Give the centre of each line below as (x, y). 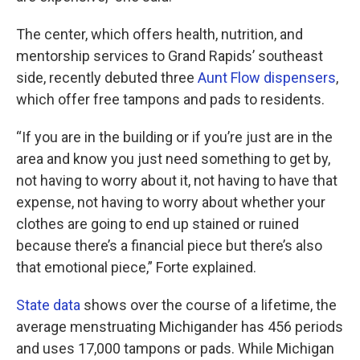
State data (48, 305)
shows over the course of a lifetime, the (209, 305)
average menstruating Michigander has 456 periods (180, 327)
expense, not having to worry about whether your (171, 202)
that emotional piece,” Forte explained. (136, 268)
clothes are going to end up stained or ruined (157, 224)
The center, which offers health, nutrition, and (160, 35)
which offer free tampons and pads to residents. (170, 100)
